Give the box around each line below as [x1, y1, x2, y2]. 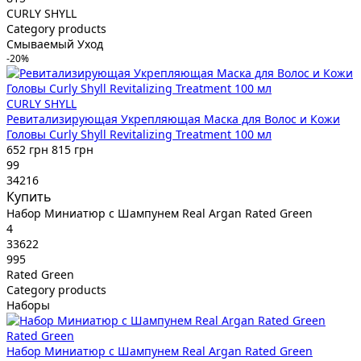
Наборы [6, 297, 50, 313]
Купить [6, 187, 52, 205]
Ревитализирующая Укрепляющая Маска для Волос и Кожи [6, 110, 340, 127]
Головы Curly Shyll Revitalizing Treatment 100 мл [6, 126, 272, 142]
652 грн [6, 141, 48, 157]
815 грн [52, 141, 93, 157]
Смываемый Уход [6, 35, 103, 52]
